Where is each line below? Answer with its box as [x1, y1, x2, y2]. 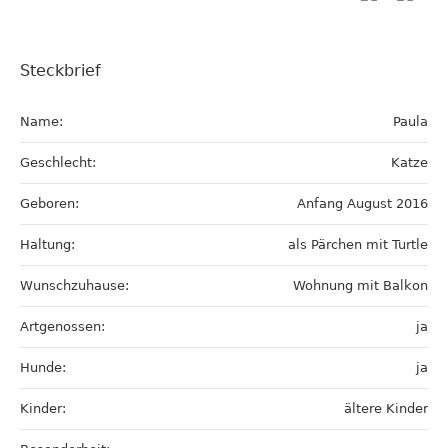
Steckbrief [20, 61, 101, 80]
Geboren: [20, 196, 79, 211]
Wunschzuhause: [20, 278, 129, 293]
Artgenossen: [20, 319, 105, 334]
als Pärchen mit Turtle [288, 237, 428, 252]
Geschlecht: [20, 155, 96, 170]
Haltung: [20, 237, 75, 252]
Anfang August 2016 [297, 196, 428, 211]
